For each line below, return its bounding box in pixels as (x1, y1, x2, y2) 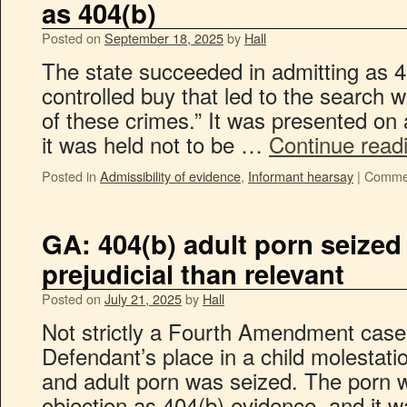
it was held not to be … (42, 128, 269, 160)
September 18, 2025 (104, 28, 223, 47)
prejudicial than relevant (42, 254, 344, 293)
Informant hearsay (248, 166, 353, 185)
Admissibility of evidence (100, 166, 241, 185)
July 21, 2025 (104, 289, 182, 308)
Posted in (42, 166, 96, 185)
